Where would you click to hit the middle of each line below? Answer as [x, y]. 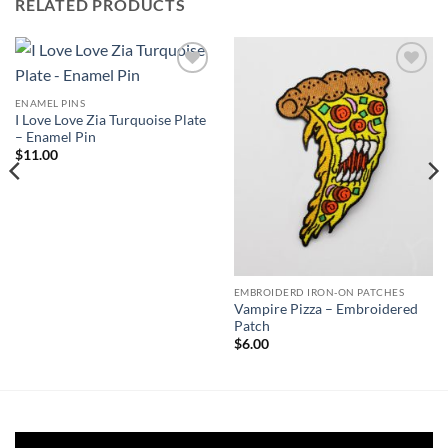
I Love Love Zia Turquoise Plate [110, 120]
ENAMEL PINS [50, 103]
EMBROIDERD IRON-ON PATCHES [319, 292]
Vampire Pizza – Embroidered [325, 309]
